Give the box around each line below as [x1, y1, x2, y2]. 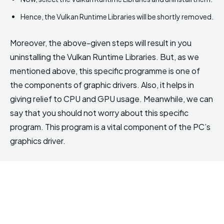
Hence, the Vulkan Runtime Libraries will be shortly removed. [20, 11, 213, 21]
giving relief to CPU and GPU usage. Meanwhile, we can [10, 93, 213, 104]
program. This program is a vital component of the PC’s [10, 121, 210, 132]
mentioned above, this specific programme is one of [10, 65, 200, 76]
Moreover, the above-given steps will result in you [10, 37, 191, 48]
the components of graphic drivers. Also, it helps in [10, 79, 194, 90]
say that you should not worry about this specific [10, 107, 188, 118]
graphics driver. [10, 135, 65, 146]
